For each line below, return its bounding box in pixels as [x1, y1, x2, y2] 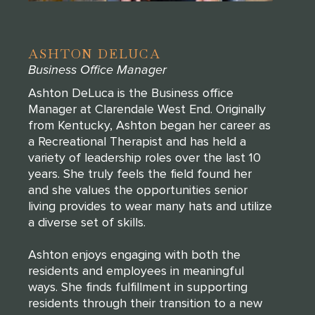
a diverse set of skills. [28, 214, 146, 230]
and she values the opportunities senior [28, 181, 247, 198]
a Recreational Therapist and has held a [28, 133, 246, 149]
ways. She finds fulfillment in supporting [28, 278, 247, 295]
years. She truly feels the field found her [28, 165, 252, 181]
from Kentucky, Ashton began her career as [28, 117, 271, 133]
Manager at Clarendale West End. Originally [28, 101, 266, 117]
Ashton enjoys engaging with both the [28, 246, 240, 262]
